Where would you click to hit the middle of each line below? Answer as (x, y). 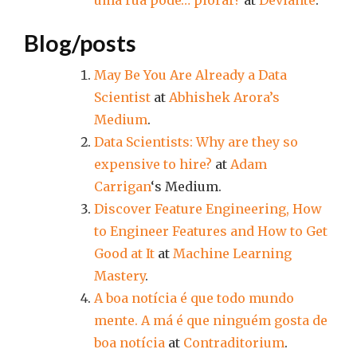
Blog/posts (80, 43)
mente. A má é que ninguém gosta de (211, 320)
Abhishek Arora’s (224, 97)
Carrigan (122, 186)
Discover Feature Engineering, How (208, 209)
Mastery (120, 276)
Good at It (124, 253)
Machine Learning (232, 253)
